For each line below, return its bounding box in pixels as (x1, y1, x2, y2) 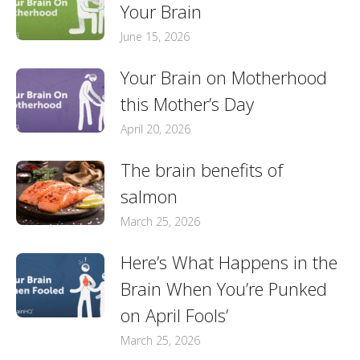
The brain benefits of (121, 157, 283, 182)
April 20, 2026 (121, 121, 190, 137)
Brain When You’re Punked (121, 276, 327, 301)
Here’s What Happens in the (121, 250, 337, 274)
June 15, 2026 (121, 29, 190, 44)
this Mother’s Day (121, 92, 254, 116)
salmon (121, 184, 178, 208)
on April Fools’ (121, 303, 228, 327)
